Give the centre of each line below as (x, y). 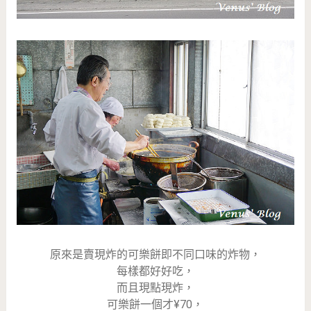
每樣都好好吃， (155, 271)
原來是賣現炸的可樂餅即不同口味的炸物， (155, 255)
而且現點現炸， (155, 288)
